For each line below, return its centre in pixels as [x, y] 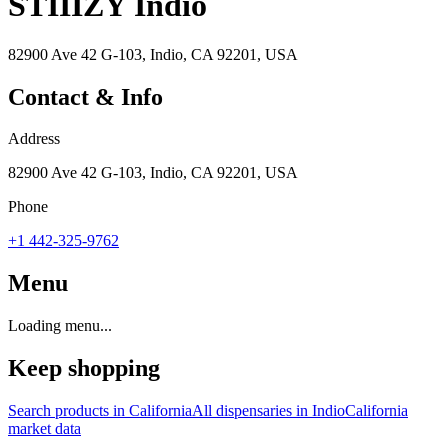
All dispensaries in [252, 411]
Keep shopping [84, 368]
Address [34, 139]
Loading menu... [60, 326]
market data [44, 429]
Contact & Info [85, 96]
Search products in [68, 411]
